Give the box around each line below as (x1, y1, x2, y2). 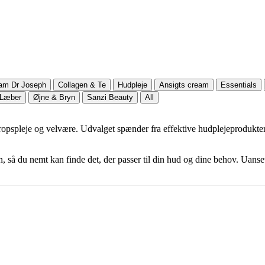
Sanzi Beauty (87, 92, 133, 102)
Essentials (221, 80, 257, 89)
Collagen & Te (58, 80, 106, 89)
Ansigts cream (159, 80, 209, 89)
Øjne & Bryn (33, 92, 75, 102)
